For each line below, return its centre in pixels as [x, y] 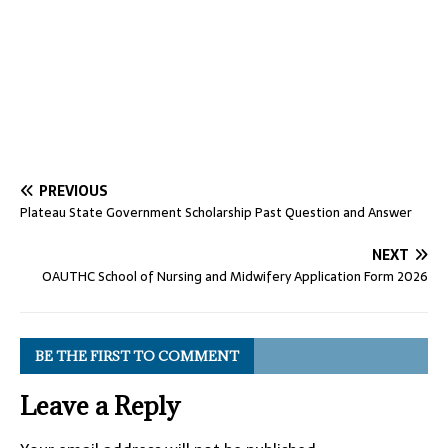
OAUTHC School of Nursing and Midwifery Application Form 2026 [235, 276]
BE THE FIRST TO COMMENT [137, 356]
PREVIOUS [73, 191]
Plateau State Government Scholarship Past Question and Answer [216, 212]
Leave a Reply [100, 405]
